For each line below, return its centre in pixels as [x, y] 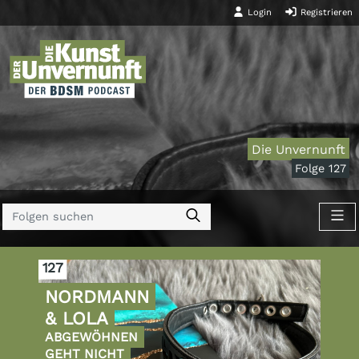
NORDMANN [97, 297]
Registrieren [325, 13]
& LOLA [77, 319]
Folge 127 [321, 168]
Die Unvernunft [299, 149]
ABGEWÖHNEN [91, 337]
